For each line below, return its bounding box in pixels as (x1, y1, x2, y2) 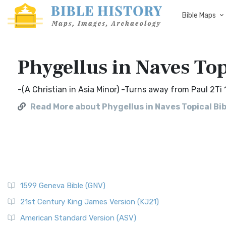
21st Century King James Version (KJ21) (20, 197, 159, 206)
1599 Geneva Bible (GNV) (20, 181, 105, 190)
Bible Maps (182, 11, 216, 20)
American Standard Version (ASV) (20, 213, 136, 222)
